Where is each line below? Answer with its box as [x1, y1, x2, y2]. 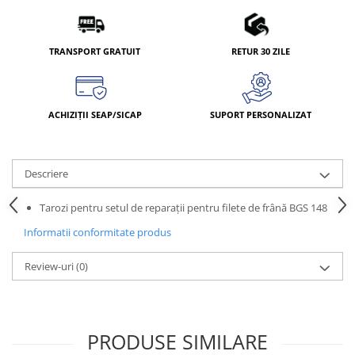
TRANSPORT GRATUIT [49, 44, 140, 57]
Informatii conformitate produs [24, 224, 171, 239]
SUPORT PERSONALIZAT [209, 108, 311, 120]
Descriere [25, 166, 68, 181]
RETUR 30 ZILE [231, 44, 290, 57]
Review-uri [25, 258, 76, 273]
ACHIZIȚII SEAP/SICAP [48, 108, 142, 120]
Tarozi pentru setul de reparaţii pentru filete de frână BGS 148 [40, 200, 327, 215]
